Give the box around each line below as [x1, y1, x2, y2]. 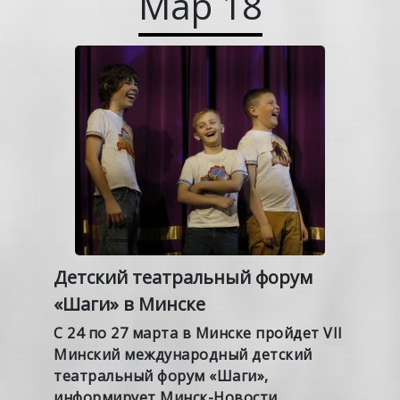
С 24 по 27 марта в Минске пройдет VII [54, 322, 343, 343]
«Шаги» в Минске [54, 291, 205, 316]
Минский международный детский [54, 344, 312, 364]
